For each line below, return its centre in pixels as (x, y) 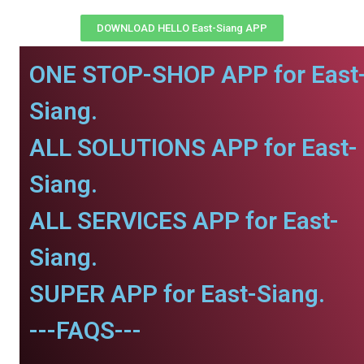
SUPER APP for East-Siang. (177, 294)
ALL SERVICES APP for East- (184, 221)
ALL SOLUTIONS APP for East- (193, 147)
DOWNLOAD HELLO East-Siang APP (182, 28)
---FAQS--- (85, 330)
